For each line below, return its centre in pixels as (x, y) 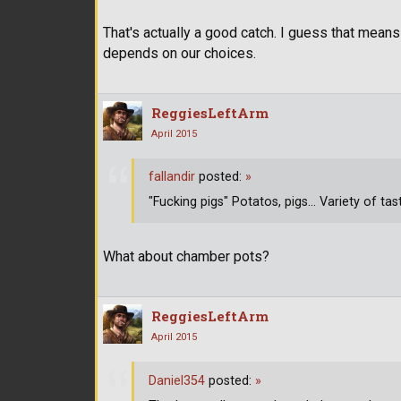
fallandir (172, 177)
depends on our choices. (179, 53)
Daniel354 (177, 380)
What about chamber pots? (186, 257)
